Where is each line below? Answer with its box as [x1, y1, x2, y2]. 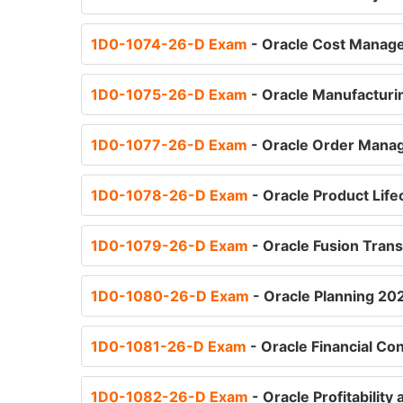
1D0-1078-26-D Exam [91, 186, 252, 204]
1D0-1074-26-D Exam [91, 35, 251, 53]
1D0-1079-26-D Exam [91, 237, 252, 255]
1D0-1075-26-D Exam [91, 85, 251, 103]
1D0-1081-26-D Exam [91, 337, 250, 355]
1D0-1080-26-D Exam [91, 287, 253, 305]
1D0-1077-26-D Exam [91, 136, 251, 154]
